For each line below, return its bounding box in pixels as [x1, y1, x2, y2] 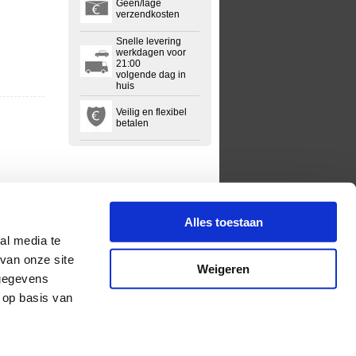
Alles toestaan [184, 215, 263, 229]
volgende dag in [116, 69, 186, 80]
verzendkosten [116, 9, 180, 20]
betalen [116, 118, 149, 129]
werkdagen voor [116, 47, 186, 58]
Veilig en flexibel [116, 106, 187, 118]
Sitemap [176, 337, 207, 346]
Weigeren [197, 261, 250, 276]
